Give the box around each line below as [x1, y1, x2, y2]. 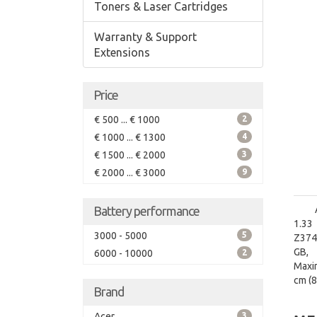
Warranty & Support [94, 30, 197, 43]
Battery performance [93, 204, 200, 218]
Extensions [94, 46, 150, 59]
